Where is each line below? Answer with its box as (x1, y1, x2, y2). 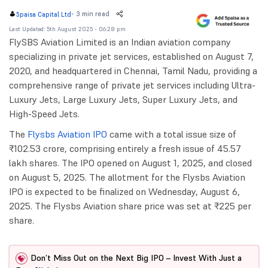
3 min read (76, 10, 109, 19)
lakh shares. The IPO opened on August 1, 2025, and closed (9, 156, 252, 169)
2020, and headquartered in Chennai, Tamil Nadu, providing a (9, 64, 257, 77)
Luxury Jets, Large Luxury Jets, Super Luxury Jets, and (9, 93, 237, 105)
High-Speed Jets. (9, 107, 80, 120)
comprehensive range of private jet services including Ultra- (9, 78, 255, 91)
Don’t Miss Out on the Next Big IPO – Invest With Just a (31, 252, 242, 263)
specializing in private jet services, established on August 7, (9, 50, 254, 62)
